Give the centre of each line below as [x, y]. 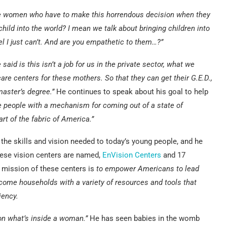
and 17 [173, 155]
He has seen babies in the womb [144, 218]
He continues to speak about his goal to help [132, 91]
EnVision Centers [132, 155]
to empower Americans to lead [148, 168]
